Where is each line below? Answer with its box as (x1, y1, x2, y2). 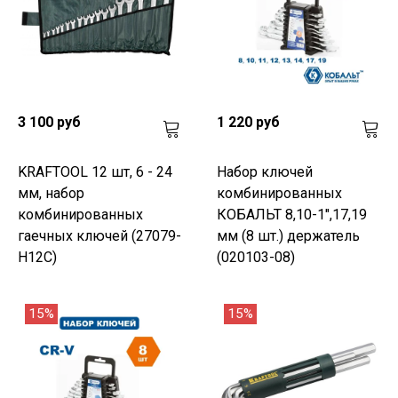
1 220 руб (217, 113, 280, 131)
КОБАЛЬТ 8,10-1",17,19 (217, 205, 367, 223)
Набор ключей (217, 163, 313, 180)
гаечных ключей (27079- (18, 227, 181, 244)
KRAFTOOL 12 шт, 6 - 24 (18, 163, 172, 180)
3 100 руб (18, 113, 81, 131)
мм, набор (18, 184, 84, 202)
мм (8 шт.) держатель (217, 227, 360, 244)
